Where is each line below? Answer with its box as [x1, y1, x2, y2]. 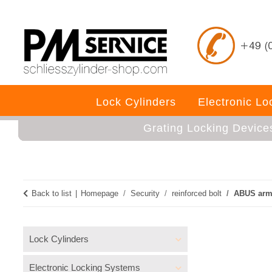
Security [131, 189, 160, 198]
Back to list [32, 189, 72, 198]
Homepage [81, 189, 118, 198]
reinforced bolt [172, 189, 222, 198]
